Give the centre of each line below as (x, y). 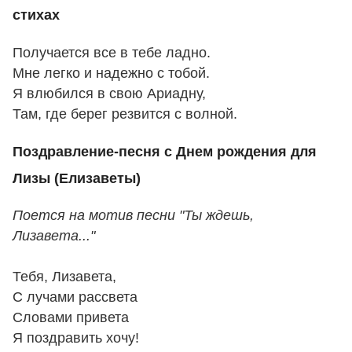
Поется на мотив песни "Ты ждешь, (133, 216)
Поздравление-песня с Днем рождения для (165, 151)
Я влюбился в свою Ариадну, (109, 93)
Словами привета (71, 318)
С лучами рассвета (75, 297)
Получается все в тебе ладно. (112, 52)
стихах (36, 15)
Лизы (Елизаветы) (77, 178)
